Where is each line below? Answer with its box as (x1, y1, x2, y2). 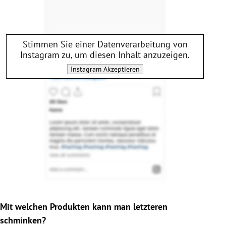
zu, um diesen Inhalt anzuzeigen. (60, 48, 190, 61)
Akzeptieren (101, 64, 140, 74)
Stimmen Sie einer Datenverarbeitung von (22, 38, 188, 50)
